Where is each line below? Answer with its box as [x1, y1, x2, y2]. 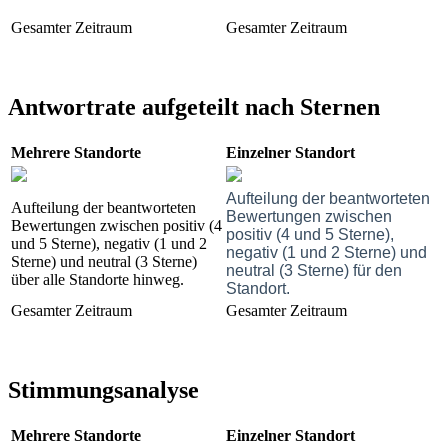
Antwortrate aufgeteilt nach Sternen [8, 93, 380, 120]
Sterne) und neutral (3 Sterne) [11, 252, 197, 270]
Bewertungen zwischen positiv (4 [11, 216, 222, 234]
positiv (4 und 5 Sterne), [226, 225, 394, 243]
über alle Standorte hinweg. [11, 270, 184, 288]
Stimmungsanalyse [8, 376, 199, 403]
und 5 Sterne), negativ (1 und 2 [11, 234, 207, 252]
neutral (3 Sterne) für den [226, 261, 402, 279]
